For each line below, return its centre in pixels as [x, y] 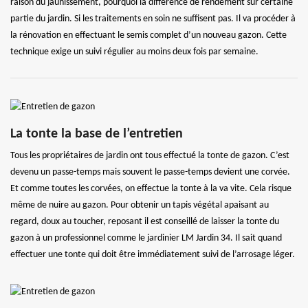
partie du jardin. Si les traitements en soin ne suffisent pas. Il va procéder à [153, 19]
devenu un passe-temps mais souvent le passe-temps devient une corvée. [150, 173]
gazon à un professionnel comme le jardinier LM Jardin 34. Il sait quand [146, 239]
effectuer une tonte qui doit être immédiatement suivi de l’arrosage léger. [153, 255]
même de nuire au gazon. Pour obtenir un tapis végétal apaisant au [140, 206]
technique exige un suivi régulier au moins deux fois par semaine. [134, 52]
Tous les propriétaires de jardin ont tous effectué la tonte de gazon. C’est [150, 156]
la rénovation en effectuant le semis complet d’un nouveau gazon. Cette [148, 36]
